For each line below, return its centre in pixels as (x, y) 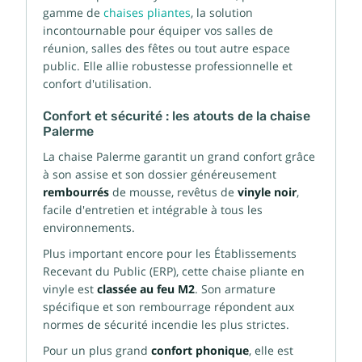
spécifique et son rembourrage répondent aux (168, 307)
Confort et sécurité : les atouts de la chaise (177, 116)
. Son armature (235, 289)
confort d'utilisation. (97, 84)
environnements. (89, 227)
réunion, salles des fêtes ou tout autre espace (166, 48)
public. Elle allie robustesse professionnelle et (168, 66)
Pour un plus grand (97, 350)
